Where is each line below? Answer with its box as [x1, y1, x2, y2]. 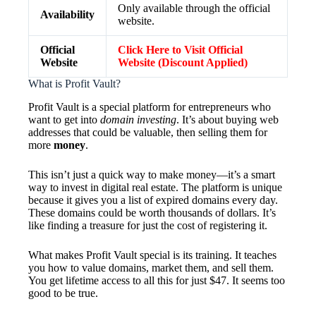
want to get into [28, 113, 100, 126]
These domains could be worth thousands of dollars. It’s [28, 206, 276, 219]
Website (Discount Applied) [118, 56, 248, 68]
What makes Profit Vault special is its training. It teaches [28, 248, 276, 261]
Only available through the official [118, 2, 270, 14]
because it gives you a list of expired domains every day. [28, 193, 278, 206]
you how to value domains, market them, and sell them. [28, 261, 274, 274]
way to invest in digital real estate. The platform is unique [28, 181, 282, 193]
